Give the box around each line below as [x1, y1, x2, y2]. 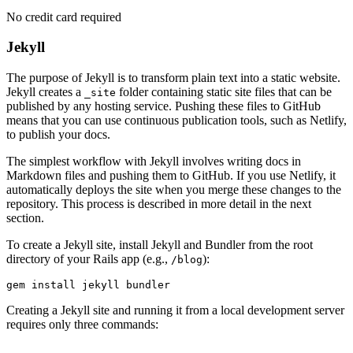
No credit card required [6, 9, 121, 24]
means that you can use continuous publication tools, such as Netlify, [6, 113, 347, 128]
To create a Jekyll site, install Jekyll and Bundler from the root [6, 238, 313, 252]
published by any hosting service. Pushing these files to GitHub [6, 99, 321, 113]
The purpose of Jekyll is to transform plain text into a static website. [6, 71, 340, 85]
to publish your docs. [6, 128, 110, 142]
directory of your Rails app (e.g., [6, 252, 171, 266]
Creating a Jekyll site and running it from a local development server [6, 303, 344, 318]
